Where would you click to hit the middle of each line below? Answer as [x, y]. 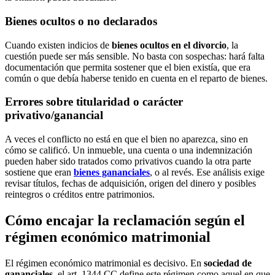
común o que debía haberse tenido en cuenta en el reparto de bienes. [136, 78]
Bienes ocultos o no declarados [81, 21]
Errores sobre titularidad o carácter [94, 102]
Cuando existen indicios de [58, 45]
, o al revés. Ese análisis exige [207, 172]
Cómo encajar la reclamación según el [125, 220]
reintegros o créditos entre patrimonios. [80, 195]
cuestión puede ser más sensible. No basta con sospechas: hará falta [135, 56]
